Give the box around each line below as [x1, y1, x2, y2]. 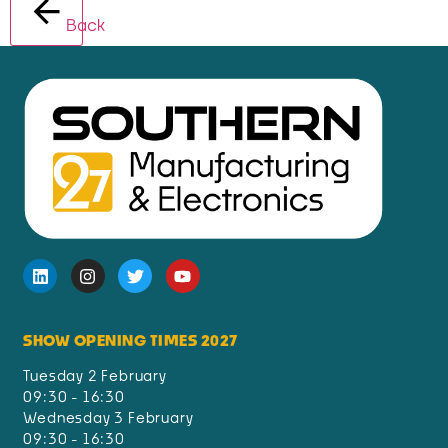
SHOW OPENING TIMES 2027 [23, 331, 239, 350]
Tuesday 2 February [23, 366, 167, 385]
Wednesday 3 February [23, 408, 194, 427]
